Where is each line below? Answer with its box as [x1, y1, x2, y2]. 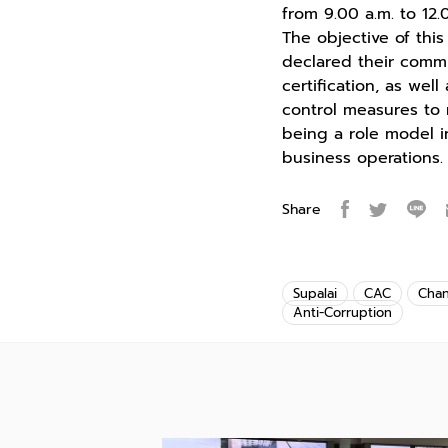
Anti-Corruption [293, 303, 392, 323]
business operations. [282, 146, 443, 171]
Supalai [293, 284, 337, 304]
